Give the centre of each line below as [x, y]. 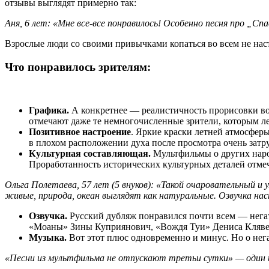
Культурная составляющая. [91, 154]
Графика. [50, 110]
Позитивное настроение [80, 132]
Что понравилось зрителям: [78, 67]
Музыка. [49, 238]
